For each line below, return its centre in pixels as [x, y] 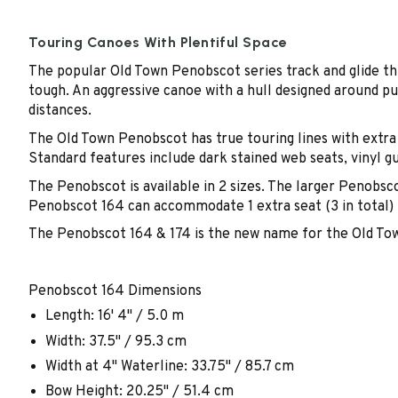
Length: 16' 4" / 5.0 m [115, 317]
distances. [60, 111]
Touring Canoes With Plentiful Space [158, 43]
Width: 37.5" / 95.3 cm [116, 342]
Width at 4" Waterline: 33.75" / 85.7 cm [170, 366]
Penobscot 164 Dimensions [115, 291]
